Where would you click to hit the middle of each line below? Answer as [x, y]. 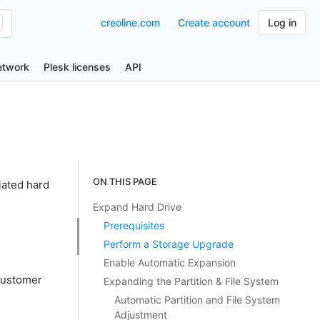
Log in [282, 22]
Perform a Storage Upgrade [168, 244]
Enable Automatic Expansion [169, 262]
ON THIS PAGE [125, 181]
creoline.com [130, 22]
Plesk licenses [77, 67]
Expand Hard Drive [137, 207]
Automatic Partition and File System [197, 300]
